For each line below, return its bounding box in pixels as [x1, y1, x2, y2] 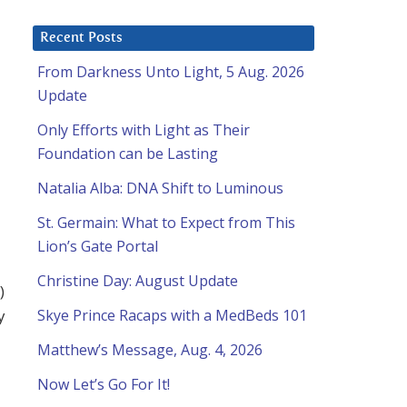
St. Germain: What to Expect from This [37, 213, 295, 233]
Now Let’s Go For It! [37, 374, 170, 395]
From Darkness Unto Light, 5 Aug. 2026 [37, 62, 304, 83]
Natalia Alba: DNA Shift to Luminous [37, 178, 283, 199]
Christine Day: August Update [37, 271, 238, 292]
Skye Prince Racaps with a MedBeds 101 [37, 305, 307, 326]
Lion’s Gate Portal [37, 236, 158, 257]
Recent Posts [40, 31, 123, 45]
